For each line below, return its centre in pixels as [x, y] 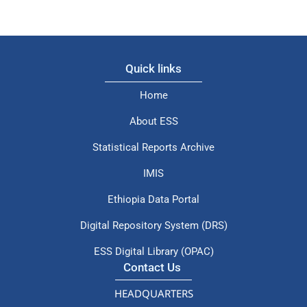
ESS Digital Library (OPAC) [153, 251]
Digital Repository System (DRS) [153, 225]
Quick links [153, 69]
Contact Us [153, 267]
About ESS [153, 121]
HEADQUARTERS [153, 293]
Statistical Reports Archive [153, 147]
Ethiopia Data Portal [153, 199]
